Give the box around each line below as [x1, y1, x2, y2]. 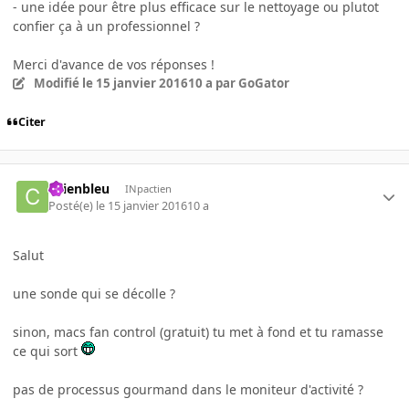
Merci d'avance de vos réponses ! [13, 55, 215, 73]
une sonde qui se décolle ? [13, 284, 175, 302]
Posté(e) [48, 197, 97, 214]
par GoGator [212, 74, 289, 91]
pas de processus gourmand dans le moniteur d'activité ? [13, 380, 363, 398]
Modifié [33, 74, 82, 91]
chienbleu [48, 180, 110, 198]
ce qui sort [13, 341, 81, 360]
